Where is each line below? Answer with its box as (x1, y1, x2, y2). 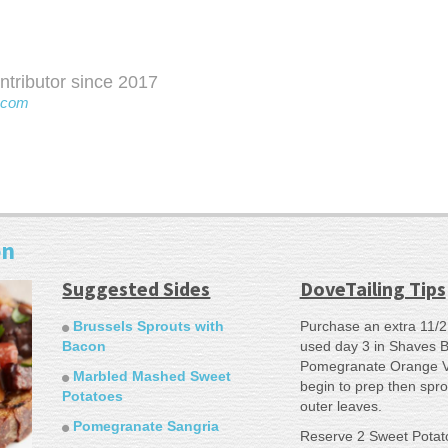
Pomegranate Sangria (73, 418, 220, 434)
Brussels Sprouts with (73, 318, 225, 334)
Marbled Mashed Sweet (73, 368, 232, 384)
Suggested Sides (62, 276, 211, 301)
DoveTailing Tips (299, 276, 446, 301)
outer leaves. (299, 398, 382, 414)
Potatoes (62, 388, 124, 404)
